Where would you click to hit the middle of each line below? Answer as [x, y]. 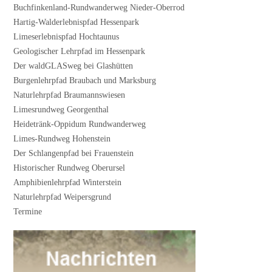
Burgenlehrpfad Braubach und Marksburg [85, 80]
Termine [28, 211]
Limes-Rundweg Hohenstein [62, 138]
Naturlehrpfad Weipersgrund [63, 197]
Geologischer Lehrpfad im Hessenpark [80, 51]
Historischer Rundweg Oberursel [70, 168]
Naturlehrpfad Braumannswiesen [70, 95]
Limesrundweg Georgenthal [61, 109]
